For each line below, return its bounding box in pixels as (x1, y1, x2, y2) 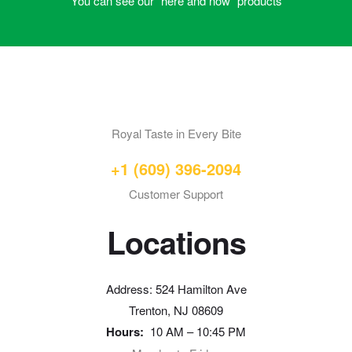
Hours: (106, 322, 144, 340)
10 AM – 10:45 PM (147, 322, 246, 339)
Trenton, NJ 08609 (129, 301, 223, 318)
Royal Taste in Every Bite (111, 125, 241, 142)
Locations (106, 220, 246, 265)
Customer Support (129, 185, 223, 203)
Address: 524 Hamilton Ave (105, 280, 247, 297)
